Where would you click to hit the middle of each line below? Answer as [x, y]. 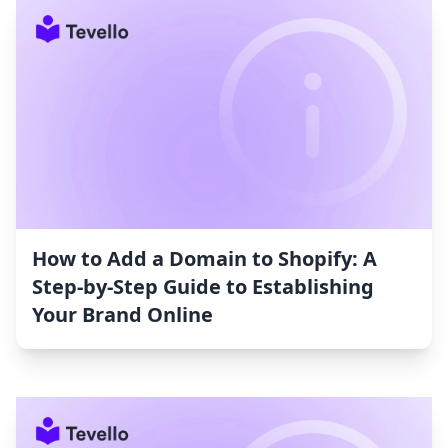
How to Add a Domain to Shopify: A [204, 259]
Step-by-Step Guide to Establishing [203, 287]
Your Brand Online [122, 315]
